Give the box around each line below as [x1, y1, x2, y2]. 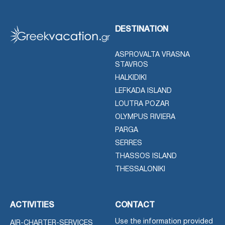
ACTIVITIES [10, 201, 54, 209]
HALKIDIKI [115, 74, 147, 81]
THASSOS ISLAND [115, 153, 177, 160]
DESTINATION [115, 26, 168, 33]
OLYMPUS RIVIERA [115, 114, 175, 121]
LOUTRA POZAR [115, 100, 169, 107]
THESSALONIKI [115, 166, 165, 173]
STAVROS [115, 61, 148, 68]
